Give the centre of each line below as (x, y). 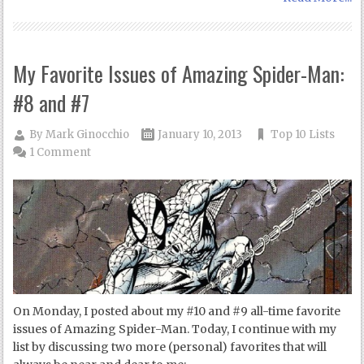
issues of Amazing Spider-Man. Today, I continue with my (175, 329)
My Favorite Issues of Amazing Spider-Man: (179, 73)
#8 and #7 (52, 102)
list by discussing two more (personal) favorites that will (170, 347)
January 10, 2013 (200, 134)
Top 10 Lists (303, 134)
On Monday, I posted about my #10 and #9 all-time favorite (177, 312)
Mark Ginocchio (88, 134)
